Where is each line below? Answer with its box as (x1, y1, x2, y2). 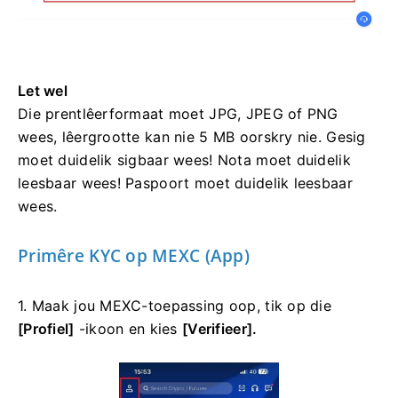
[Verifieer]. (182, 320, 258, 338)
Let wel (18, 82, 68, 100)
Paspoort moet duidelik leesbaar (125, 174, 353, 193)
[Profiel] (18, 320, 75, 338)
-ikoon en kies (74, 320, 183, 338)
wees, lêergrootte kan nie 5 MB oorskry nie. (18, 128, 327, 147)
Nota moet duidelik (217, 151, 351, 170)
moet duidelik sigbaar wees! (18, 151, 218, 170)
